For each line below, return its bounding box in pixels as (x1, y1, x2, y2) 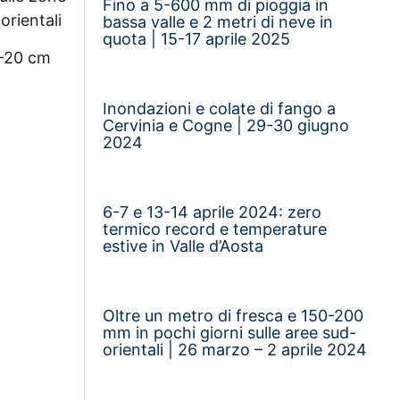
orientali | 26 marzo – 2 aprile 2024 (103, 339, 368, 359)
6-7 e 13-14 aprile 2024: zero (103, 202, 322, 221)
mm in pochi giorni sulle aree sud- (103, 322, 357, 342)
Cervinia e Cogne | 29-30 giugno (103, 115, 350, 135)
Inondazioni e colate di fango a (103, 98, 337, 118)
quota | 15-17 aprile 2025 (103, 29, 291, 48)
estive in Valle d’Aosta (103, 236, 264, 255)
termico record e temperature (103, 219, 328, 238)
